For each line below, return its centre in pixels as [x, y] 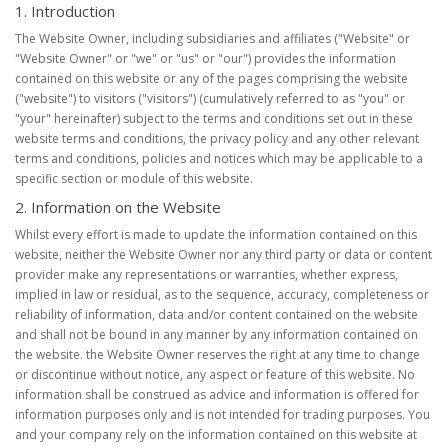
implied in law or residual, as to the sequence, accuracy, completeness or [222, 294]
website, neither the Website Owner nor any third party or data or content [223, 254]
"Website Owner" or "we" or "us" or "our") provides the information [205, 58]
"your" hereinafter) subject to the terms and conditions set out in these [214, 118]
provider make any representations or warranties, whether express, [206, 274]
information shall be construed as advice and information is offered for [217, 394]
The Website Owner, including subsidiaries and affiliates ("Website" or [212, 38]
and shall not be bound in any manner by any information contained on [216, 334]
